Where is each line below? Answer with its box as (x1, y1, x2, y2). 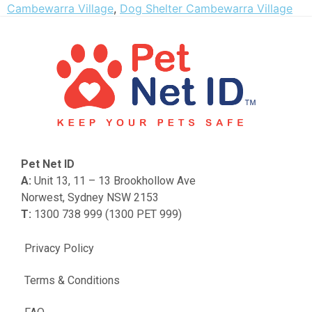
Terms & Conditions (24, 274, 120, 288)
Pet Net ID (21, 157, 75, 171)
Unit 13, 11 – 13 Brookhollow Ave (31, 173, 196, 187)
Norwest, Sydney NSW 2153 (21, 190, 159, 204)
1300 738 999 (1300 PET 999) (31, 207, 182, 221)
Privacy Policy (24, 242, 94, 256)
